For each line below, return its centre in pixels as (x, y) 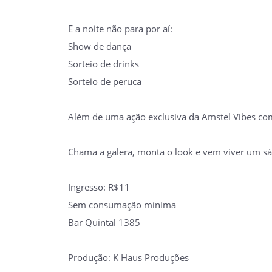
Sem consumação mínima (122, 204)
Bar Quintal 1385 (104, 222)
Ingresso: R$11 (99, 187)
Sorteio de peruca (105, 81)
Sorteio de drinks (104, 63)
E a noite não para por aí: (120, 28)
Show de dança (100, 46)
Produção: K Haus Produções (128, 257)
